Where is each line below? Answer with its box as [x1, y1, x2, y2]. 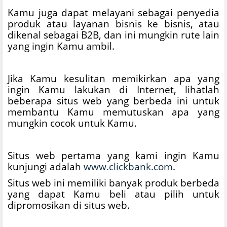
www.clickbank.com [84, 160, 173, 173]
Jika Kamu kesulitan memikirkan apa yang [8, 71, 219, 85]
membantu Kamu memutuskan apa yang [8, 105, 219, 118]
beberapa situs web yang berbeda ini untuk [8, 94, 219, 107]
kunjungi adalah [8, 160, 84, 173]
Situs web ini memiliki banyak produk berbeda [8, 176, 219, 189]
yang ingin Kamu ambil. [8, 39, 115, 52]
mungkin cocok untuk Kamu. [8, 116, 137, 129]
